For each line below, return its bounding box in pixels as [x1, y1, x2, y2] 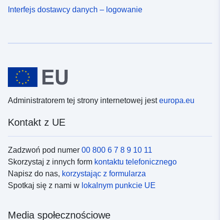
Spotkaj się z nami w [8, 181, 82, 190]
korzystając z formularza [62, 169, 146, 178]
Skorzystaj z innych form [8, 158, 94, 166]
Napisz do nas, [8, 169, 62, 178]
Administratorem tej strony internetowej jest [8, 96, 159, 105]
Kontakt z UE [8, 117, 65, 128]
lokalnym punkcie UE [82, 181, 156, 190]
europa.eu [159, 96, 194, 105]
